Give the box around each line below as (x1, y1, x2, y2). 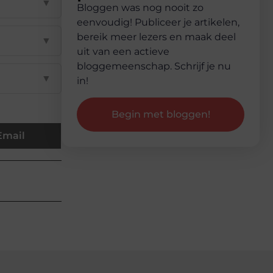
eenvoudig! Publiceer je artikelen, (77, 16, 239, 29)
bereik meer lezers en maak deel (77, 31, 236, 43)
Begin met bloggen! (111, 108, 210, 120)
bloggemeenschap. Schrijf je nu (77, 60, 231, 73)
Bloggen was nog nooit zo (77, 2, 204, 14)
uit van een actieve (77, 46, 169, 58)
